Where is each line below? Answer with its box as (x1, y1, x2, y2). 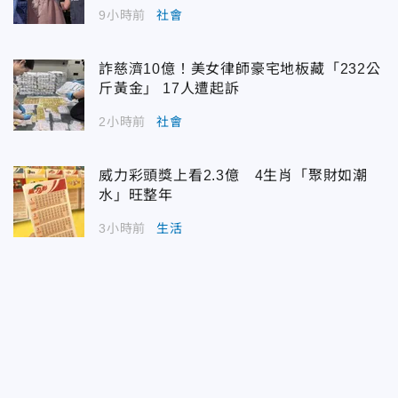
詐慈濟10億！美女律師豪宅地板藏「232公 (99, 61, 381, 77)
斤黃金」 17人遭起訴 (99, 81, 240, 97)
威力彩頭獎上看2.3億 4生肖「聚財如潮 (99, 168, 368, 184)
